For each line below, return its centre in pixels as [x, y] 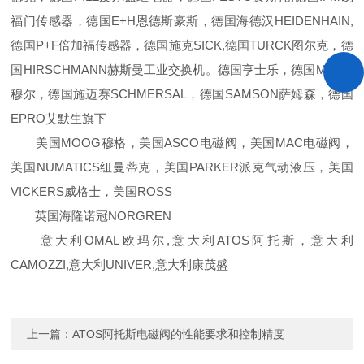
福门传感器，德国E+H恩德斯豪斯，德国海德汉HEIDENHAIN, [182, 21]
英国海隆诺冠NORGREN [91, 216]
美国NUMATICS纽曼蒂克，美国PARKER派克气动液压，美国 [182, 167]
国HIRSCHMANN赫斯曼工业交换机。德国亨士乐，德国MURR [182, 69]
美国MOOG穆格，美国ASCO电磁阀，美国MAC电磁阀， [182, 143]
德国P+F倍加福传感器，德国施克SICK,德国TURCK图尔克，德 [182, 45]
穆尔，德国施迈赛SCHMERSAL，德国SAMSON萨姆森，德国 [182, 94]
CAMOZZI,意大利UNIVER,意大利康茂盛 [120, 264]
